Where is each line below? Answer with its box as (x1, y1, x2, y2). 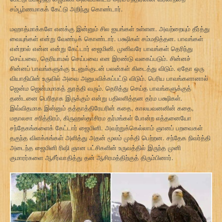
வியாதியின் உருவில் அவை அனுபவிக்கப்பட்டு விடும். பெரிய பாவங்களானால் (10, 73, 208, 83)
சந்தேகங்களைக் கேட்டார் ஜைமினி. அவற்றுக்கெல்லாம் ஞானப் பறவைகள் (10, 123, 203, 132)
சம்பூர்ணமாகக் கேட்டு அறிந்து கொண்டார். (10, 4, 123, 13)
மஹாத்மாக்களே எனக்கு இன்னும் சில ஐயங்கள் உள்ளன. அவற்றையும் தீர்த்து (10, 24, 210, 33)
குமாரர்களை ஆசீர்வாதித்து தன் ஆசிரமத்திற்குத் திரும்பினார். (10, 153, 173, 162)
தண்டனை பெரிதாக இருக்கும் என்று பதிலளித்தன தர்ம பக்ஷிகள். (10, 93, 182, 103)
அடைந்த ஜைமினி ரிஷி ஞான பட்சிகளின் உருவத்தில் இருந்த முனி (10, 143, 181, 152)
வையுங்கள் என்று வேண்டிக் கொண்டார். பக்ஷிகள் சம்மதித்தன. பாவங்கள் (10, 34, 203, 43)
